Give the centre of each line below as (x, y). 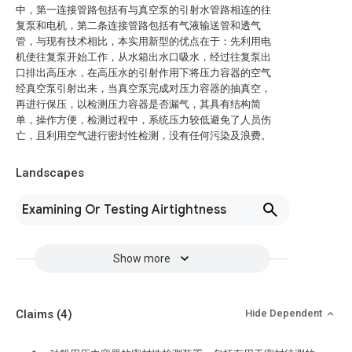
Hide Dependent (285, 313)
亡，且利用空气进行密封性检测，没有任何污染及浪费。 (143, 136)
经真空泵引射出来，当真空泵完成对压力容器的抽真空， (143, 88)
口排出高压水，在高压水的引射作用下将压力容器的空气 (143, 73)
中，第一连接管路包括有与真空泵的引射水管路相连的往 (143, 10)
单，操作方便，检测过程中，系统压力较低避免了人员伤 (143, 120)
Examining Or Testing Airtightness (124, 210)
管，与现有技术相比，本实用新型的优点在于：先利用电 (143, 41)
